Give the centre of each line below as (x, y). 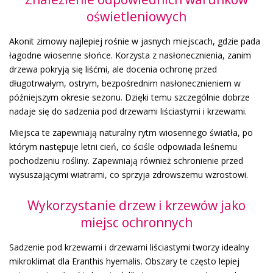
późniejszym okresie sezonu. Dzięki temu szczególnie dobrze (129, 97)
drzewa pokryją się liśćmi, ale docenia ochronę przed (113, 69)
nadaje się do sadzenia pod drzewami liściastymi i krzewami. (128, 111)
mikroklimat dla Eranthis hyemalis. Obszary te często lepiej (124, 261)
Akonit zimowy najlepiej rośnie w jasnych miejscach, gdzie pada (135, 41)
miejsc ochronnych (136, 222)
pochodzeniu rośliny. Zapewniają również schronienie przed (126, 160)
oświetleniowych (136, 16)
